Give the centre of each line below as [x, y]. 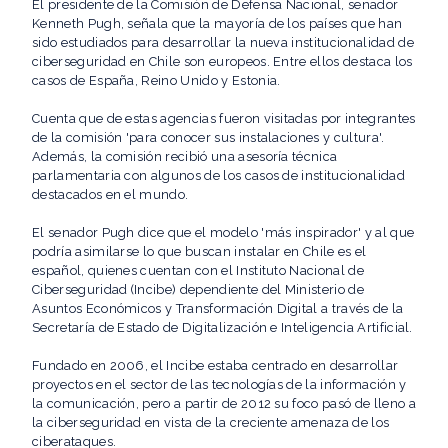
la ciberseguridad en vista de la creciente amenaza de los [211, 422]
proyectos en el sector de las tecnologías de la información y [219, 384]
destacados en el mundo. [110, 194]
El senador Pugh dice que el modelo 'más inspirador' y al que [223, 232]
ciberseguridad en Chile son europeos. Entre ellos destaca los [222, 61]
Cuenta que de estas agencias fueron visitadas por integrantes [224, 118]
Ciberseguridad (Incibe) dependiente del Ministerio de [198, 289]
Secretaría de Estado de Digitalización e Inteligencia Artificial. [222, 327]
